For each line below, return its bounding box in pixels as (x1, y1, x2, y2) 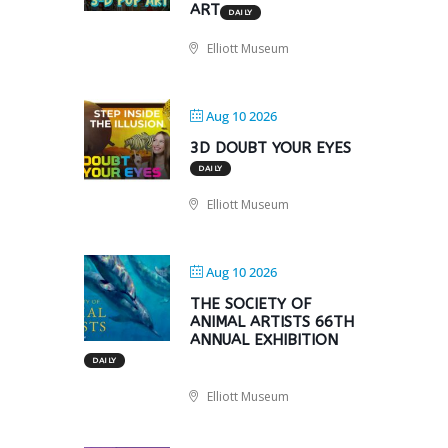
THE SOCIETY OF (190, 295, 311, 313)
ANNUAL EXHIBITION (190, 331, 338, 349)
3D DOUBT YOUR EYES (190, 139, 351, 157)
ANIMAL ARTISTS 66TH (190, 313, 354, 331)
